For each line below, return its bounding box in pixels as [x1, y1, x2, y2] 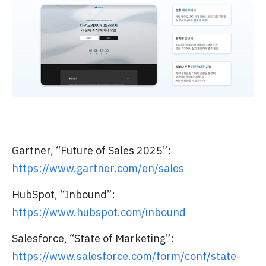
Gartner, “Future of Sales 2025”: [12, 143, 171, 157]
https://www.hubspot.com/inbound [12, 205, 186, 219]
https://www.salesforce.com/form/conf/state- [12, 249, 240, 263]
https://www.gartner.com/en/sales [12, 161, 184, 175]
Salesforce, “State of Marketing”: [12, 231, 174, 245]
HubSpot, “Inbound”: [12, 187, 115, 201]
